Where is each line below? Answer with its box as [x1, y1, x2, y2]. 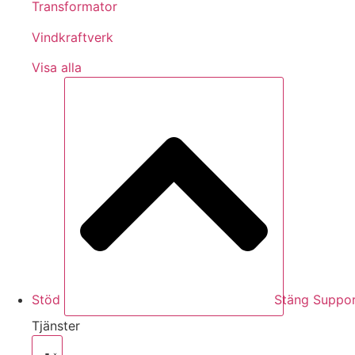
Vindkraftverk [32, 29, 113, 45]
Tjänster [32, 317, 80, 334]
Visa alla [32, 59, 82, 76]
